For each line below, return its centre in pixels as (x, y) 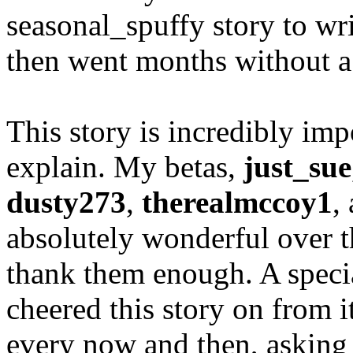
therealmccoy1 (237, 202)
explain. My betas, (125, 167)
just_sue (297, 167)
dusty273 (66, 202)
